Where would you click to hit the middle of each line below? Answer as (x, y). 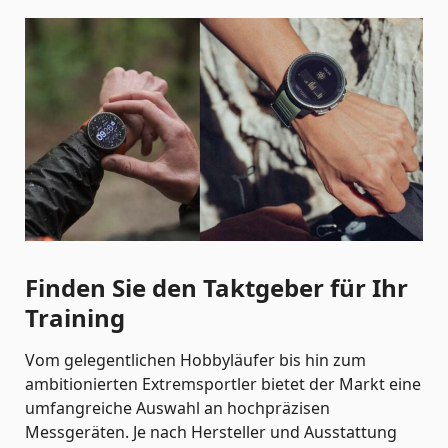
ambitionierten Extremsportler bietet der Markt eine (223, 383)
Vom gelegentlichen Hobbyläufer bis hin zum (195, 359)
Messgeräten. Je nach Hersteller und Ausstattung (211, 431)
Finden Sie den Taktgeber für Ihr (216, 287)
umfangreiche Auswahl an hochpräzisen (177, 407)
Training (75, 317)
